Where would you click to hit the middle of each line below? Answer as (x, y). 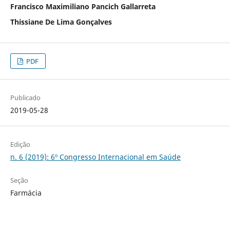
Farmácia (26, 193)
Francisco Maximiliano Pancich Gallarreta (83, 6)
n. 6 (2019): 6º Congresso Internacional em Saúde (95, 157)
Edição (20, 144)
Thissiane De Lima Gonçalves (61, 22)
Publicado (25, 97)
